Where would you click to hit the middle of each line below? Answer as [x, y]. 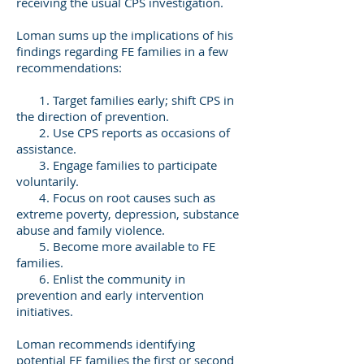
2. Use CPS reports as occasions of [123, 132]
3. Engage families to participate [117, 165]
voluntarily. [48, 181]
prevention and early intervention [110, 295]
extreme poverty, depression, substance [128, 214]
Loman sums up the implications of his [125, 35]
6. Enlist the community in [101, 279]
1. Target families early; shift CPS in [125, 100]
